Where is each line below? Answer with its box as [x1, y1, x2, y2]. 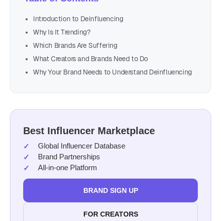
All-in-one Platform [38, 163, 97, 172]
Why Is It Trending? [33, 28, 91, 36]
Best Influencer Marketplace [23, 125, 155, 136]
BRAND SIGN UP [83, 186, 138, 194]
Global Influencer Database [38, 141, 125, 150]
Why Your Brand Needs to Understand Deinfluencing [33, 68, 192, 76]
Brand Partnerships [38, 152, 100, 161]
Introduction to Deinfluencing [33, 14, 123, 23]
